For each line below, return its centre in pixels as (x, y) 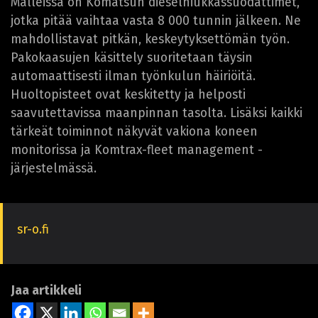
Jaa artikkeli (46, 291)
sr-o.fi (33, 230)
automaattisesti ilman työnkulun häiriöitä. (133, 77)
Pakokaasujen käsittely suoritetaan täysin (132, 58)
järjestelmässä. (54, 169)
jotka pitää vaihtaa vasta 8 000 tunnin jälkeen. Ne (156, 21)
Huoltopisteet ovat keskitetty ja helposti (128, 95)
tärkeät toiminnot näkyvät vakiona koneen (134, 132)
